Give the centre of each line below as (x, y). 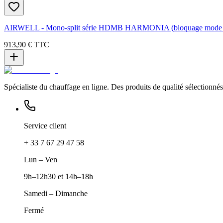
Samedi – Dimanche (56, 194)
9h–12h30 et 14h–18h (58, 177)
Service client (45, 126)
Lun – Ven (41, 160)
